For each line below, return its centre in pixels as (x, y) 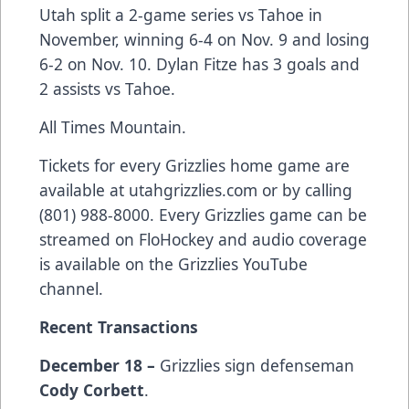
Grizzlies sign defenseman (257, 366)
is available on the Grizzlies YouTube (173, 264)
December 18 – (100, 366)
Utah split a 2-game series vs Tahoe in (181, 15)
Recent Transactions (119, 327)
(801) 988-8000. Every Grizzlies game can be (203, 215)
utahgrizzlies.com (193, 190)
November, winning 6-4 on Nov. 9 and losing (204, 40)
